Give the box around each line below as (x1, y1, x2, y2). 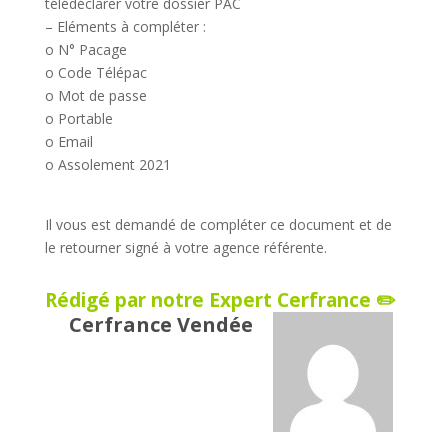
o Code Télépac (44, 62, 147, 82)
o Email (44, 131, 93, 151)
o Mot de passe (44, 85, 147, 105)
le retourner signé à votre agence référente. (44, 237, 327, 257)
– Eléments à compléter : (44, 16, 206, 36)
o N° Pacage (44, 39, 127, 59)
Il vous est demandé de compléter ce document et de (44, 214, 392, 234)
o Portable (44, 108, 113, 128)
